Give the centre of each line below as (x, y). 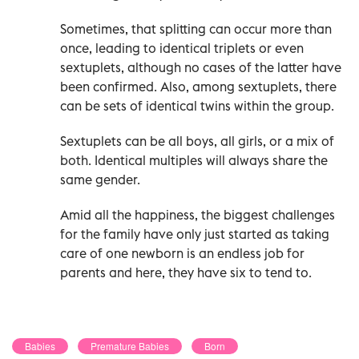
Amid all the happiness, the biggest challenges (198, 214)
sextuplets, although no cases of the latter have (201, 67)
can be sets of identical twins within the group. (197, 105)
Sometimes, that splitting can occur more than (196, 28)
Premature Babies (130, 345)
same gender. (100, 179)
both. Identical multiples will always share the (194, 160)
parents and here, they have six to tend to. (186, 272)
